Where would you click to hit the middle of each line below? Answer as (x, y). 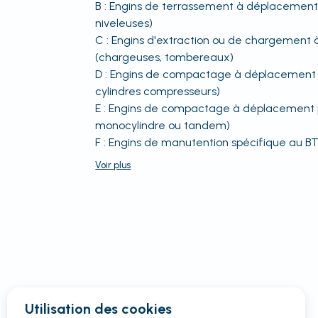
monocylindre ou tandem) (163, 125)
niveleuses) (124, 23)
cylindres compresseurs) (158, 91)
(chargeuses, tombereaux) (165, 57)
